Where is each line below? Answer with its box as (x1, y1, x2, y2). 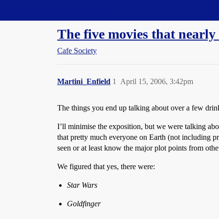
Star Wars (67, 181, 97, 189)
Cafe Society (57, 46, 97, 55)
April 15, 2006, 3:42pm (120, 77, 193, 86)
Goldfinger (67, 199, 101, 208)
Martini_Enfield (57, 77, 110, 86)
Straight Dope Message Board (5, 6, 98, 14)
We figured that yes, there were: (57, 162, 155, 171)
